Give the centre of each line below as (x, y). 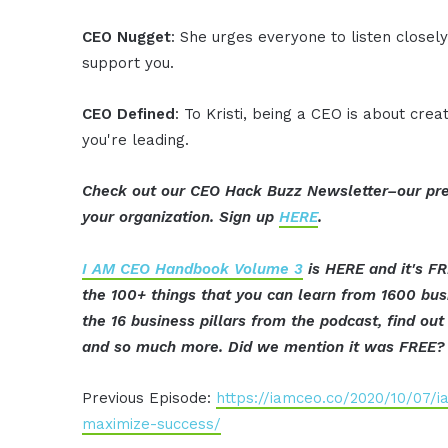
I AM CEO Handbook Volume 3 (193, 268)
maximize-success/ (152, 423)
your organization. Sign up (181, 216)
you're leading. (136, 139)
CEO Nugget (127, 36)
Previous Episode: (149, 397)
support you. (128, 62)
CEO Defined (129, 113)
